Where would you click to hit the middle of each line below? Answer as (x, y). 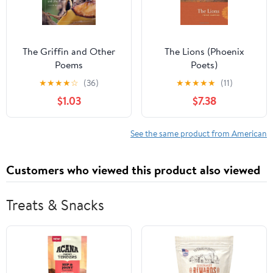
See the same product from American (199, 133)
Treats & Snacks (55, 205)
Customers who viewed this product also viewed (133, 170)
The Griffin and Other (69, 51)
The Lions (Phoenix (204, 51)
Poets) (204, 65)
